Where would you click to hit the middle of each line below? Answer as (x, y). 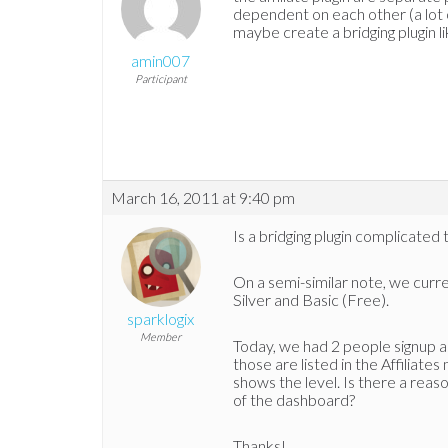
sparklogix (160, 319)
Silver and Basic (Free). (311, 300)
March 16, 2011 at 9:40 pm (203, 198)
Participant (160, 79)
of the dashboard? (294, 400)
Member (160, 337)
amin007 (160, 61)
